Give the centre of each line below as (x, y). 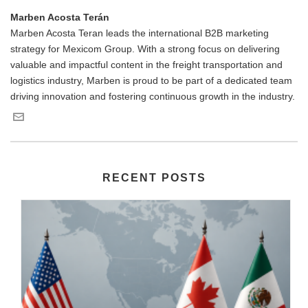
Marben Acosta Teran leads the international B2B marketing (140, 33)
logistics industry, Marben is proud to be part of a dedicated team (151, 81)
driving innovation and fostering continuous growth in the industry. (153, 97)
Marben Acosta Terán (60, 18)
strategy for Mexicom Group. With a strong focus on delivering (145, 49)
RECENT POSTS (154, 178)
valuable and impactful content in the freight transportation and (146, 65)
